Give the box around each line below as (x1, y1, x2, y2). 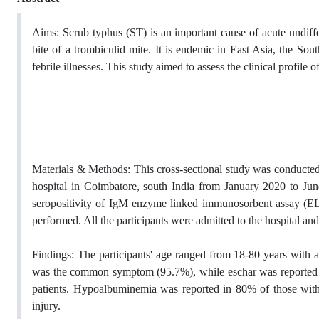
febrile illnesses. (32, 60, 106, 73)
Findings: (32, 248, 78, 261)
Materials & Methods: (32, 162, 134, 176)
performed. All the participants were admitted (32, 214, 237, 227)
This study (106, 60, 153, 73)
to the (237, 214, 262, 227)
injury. (32, 299, 61, 313)
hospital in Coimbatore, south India (32, 179, 195, 193)
